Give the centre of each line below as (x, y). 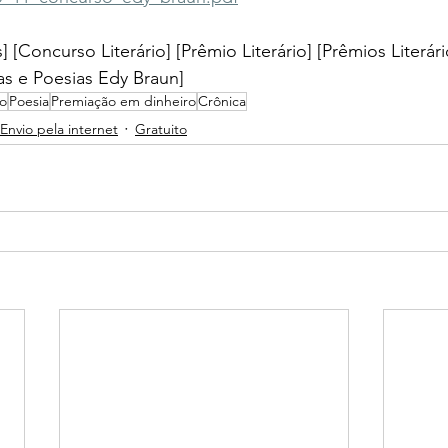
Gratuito (161, 128)
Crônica (222, 101)
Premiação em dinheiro (123, 101)
